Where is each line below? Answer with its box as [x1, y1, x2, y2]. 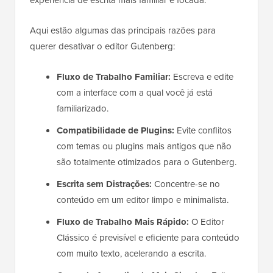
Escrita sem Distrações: [57, 177, 152, 191]
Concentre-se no [152, 177, 220, 191]
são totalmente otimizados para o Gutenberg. [57, 155, 236, 169]
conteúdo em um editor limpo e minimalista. [57, 193, 229, 207]
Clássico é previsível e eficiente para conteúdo [57, 231, 239, 245]
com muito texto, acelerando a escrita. [57, 247, 206, 261]
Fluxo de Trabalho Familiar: [57, 70, 171, 84]
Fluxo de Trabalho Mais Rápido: [57, 215, 189, 229]
